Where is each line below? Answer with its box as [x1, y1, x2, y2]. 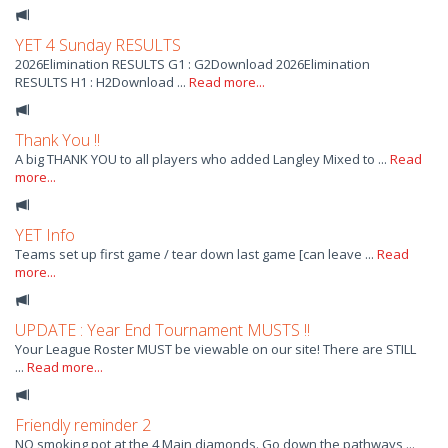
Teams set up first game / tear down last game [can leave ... [15, 245, 377, 264]
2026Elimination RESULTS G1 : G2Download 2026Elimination [15, 55, 370, 74]
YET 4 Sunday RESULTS [15, 34, 181, 57]
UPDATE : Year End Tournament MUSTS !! [15, 319, 310, 342]
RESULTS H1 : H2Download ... [15, 73, 189, 92]
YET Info [15, 224, 75, 247]
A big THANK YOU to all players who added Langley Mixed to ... [15, 150, 390, 169]
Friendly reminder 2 [15, 414, 151, 437]
